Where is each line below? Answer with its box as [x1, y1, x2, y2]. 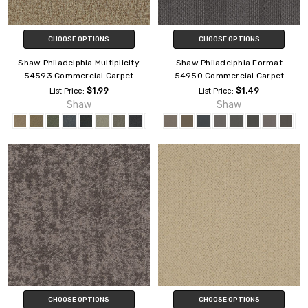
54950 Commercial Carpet [174, 70, 285, 80]
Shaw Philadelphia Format [175, 57, 283, 67]
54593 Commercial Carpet [23, 70, 134, 80]
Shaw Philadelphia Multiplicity [18, 57, 140, 67]
